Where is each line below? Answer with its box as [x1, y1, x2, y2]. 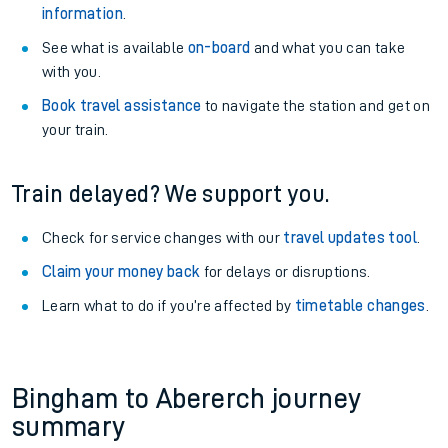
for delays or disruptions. [200, 264, 371, 280]
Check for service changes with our [42, 230, 284, 246]
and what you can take [250, 40, 406, 56]
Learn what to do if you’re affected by [42, 298, 295, 314]
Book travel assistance [42, 98, 202, 114]
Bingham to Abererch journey [12, 385, 361, 413]
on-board [187, 40, 251, 56]
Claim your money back [42, 264, 201, 280]
